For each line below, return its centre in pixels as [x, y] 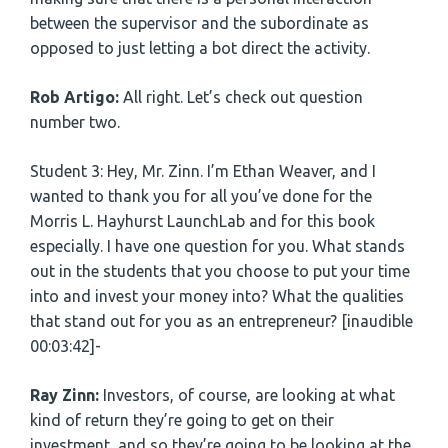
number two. [75, 122]
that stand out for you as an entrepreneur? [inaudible [221, 321]
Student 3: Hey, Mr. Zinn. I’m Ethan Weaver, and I [203, 171]
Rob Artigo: [76, 97]
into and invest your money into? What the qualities [217, 296]
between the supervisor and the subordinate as [199, 23]
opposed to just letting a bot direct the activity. [200, 48]
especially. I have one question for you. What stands [217, 246]
